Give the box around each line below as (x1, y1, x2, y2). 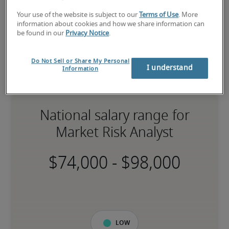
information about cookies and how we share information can (17, 21, 205, 28)
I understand (147, 64, 193, 72)
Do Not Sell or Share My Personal (31, 58, 130, 64)
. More (178, 12, 198, 19)
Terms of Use (139, 12, 179, 19)
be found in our (17, 30, 66, 37)
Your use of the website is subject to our (17, 12, 140, 19)
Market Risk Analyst (56, 122, 173, 143)
